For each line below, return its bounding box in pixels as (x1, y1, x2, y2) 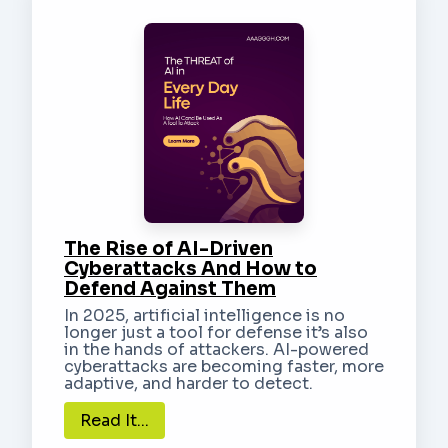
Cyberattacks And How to (64, 256, 317, 280)
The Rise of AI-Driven (64, 236, 273, 260)
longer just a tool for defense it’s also (64, 321, 368, 343)
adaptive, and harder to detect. (64, 372, 313, 394)
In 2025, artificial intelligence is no (64, 304, 345, 326)
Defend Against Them (64, 276, 276, 300)
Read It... (80, 409, 149, 431)
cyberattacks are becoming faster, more (64, 355, 384, 377)
